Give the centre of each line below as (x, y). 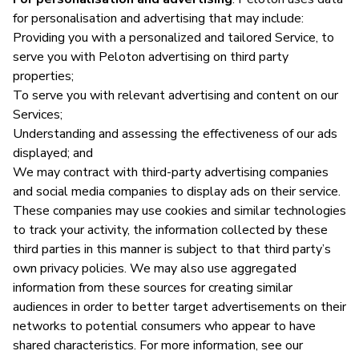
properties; (43, 76)
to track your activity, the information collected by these (170, 230)
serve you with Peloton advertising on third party (151, 56)
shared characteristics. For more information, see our (158, 345)
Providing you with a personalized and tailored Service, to (173, 37)
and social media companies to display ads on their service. (177, 191)
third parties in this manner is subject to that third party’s (172, 249)
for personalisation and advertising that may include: (158, 18)
